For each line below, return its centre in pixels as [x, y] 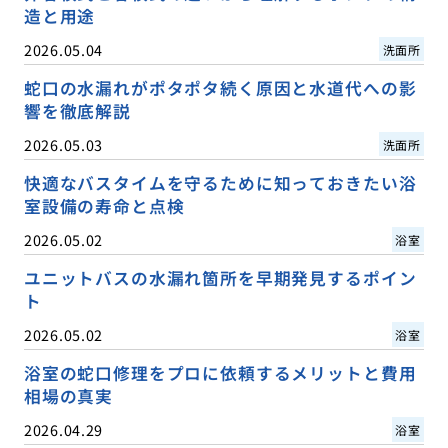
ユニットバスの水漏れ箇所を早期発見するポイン [220, 277]
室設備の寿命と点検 [104, 205]
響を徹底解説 [77, 110]
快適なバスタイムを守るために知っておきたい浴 [220, 182]
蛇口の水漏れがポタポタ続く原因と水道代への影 [220, 87]
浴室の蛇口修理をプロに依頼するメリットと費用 [220, 372]
